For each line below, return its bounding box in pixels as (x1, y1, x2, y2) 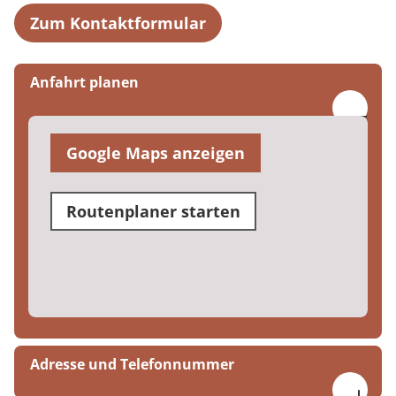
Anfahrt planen (30, 72, 139, 92)
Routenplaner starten (66, 200, 240, 222)
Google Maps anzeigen (66, 141, 245, 164)
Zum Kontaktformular (30, 11, 206, 34)
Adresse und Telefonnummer (30, 354, 234, 374)
